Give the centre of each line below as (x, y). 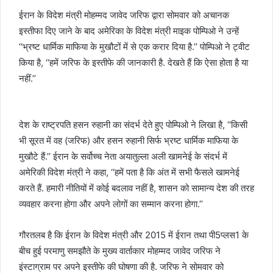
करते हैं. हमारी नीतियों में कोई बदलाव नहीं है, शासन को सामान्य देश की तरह (136, 188)
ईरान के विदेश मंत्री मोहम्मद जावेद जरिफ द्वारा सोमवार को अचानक (124, 15)
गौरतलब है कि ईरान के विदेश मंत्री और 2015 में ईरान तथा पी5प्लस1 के (134, 235)
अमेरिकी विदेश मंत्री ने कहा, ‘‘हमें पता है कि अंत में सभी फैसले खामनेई (129, 172)
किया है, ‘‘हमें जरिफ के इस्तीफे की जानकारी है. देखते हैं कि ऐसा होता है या (133, 62)
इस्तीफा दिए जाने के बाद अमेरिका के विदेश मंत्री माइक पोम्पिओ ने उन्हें (129, 31)
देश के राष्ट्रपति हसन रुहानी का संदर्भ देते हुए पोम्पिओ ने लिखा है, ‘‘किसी (133, 125)
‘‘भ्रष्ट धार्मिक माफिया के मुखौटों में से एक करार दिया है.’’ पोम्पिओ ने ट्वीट (134, 47)
